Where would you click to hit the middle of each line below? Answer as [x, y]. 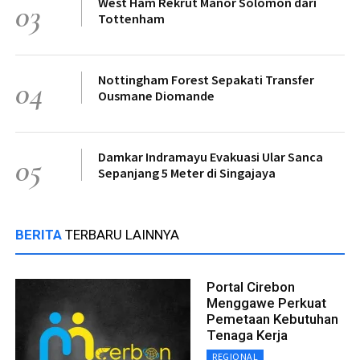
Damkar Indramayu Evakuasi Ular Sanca [211, 156]
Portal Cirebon [251, 286]
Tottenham [131, 18]
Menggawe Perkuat [266, 303]
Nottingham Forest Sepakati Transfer [206, 79]
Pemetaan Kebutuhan [272, 319]
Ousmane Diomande [156, 95]
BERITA [40, 234]
